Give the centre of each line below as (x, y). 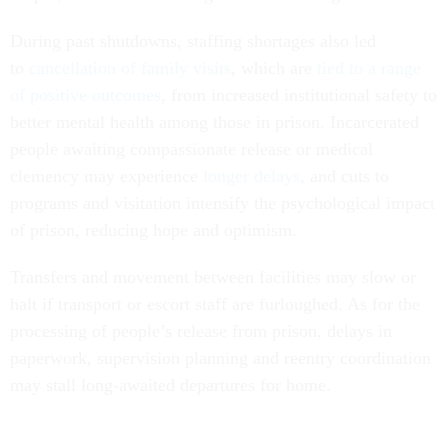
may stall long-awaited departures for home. (173, 384)
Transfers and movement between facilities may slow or (213, 276)
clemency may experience (106, 175)
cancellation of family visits (130, 67)
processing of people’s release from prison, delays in (201, 330)
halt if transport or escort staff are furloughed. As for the (215, 303)
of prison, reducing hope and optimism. (156, 229)
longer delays (251, 175)
